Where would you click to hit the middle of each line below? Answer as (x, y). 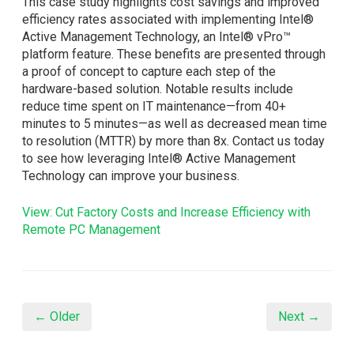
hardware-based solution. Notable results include (158, 89)
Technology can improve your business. (131, 176)
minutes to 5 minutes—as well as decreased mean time (175, 124)
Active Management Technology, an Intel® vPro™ (156, 37)
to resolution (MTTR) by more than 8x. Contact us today (173, 141)
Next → (299, 316)
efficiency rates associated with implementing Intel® (168, 19)
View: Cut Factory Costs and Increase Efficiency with (166, 212)
